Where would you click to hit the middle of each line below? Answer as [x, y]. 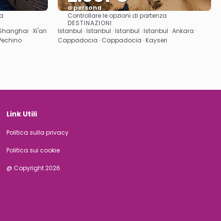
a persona [85, 8]
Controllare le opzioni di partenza [117, 16]
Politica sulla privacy [38, 132]
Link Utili [22, 114]
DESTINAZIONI [90, 23]
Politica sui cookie [33, 150]
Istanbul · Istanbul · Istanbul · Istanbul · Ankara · [127, 31]
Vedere [134, 21]
